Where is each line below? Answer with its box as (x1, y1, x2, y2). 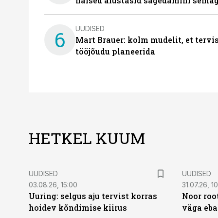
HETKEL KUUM (29, 127, 145, 148)
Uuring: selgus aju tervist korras (29, 191, 157, 201)
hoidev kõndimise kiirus (29, 202, 127, 213)
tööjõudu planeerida (75, 46, 155, 56)
